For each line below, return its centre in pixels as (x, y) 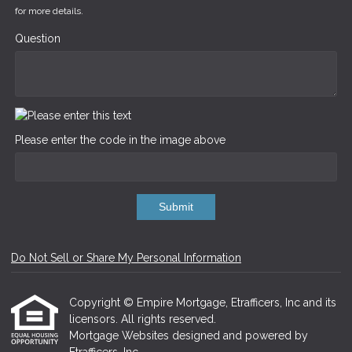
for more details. (49, 11)
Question (38, 38)
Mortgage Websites (121, 336)
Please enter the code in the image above (120, 139)
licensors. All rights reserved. (143, 319)
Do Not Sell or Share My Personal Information (126, 258)
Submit (176, 207)
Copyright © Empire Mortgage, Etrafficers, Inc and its (203, 303)
